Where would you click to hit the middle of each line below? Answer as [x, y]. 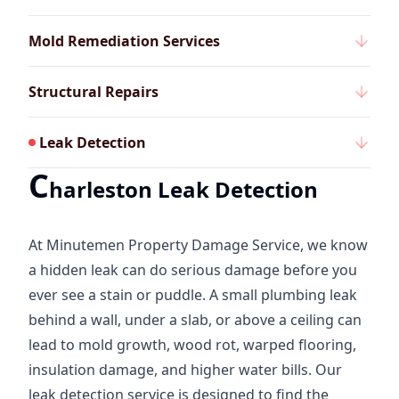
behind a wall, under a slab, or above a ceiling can [195, 320]
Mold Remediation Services [124, 41]
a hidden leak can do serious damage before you [193, 270]
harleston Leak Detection [183, 190]
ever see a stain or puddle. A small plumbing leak [193, 295]
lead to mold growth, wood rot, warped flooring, [192, 345]
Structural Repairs [94, 92]
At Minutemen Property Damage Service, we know [198, 245]
